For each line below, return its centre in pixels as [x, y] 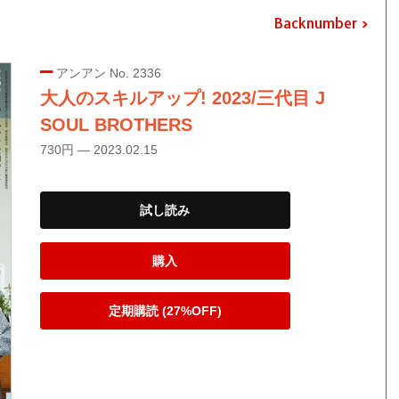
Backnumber [315, 23]
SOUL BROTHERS [116, 125]
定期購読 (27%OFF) [165, 311]
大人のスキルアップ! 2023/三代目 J [182, 98]
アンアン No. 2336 [106, 73]
